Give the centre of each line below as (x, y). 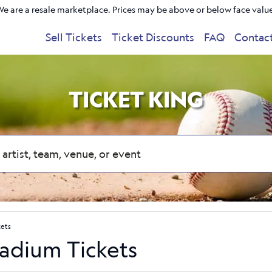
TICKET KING (136, 99)
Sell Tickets (74, 37)
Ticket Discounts (153, 37)
